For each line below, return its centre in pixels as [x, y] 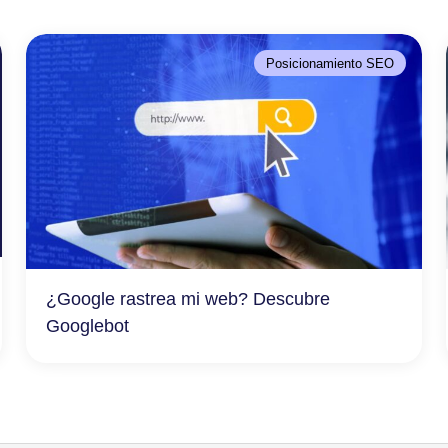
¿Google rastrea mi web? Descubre [187, 298]
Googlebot [87, 325]
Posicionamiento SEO [330, 63]
